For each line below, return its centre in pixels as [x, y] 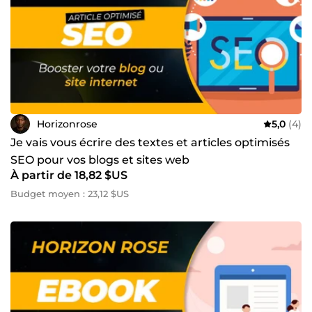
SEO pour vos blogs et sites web [100, 160]
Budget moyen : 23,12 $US [70, 194]
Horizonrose [67, 124]
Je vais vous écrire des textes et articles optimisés [150, 143]
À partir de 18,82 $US [69, 175]
